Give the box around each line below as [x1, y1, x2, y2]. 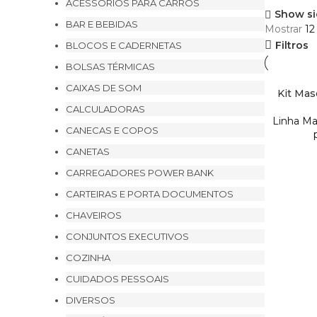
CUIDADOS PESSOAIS [66, 273, 169, 284]
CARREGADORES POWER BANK [66, 167, 214, 178]
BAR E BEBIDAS [66, 18, 138, 30]
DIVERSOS [66, 294, 115, 306]
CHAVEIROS [66, 209, 122, 221]
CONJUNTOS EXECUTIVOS [66, 231, 189, 242]
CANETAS [66, 146, 110, 157]
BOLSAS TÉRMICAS [66, 61, 155, 72]
